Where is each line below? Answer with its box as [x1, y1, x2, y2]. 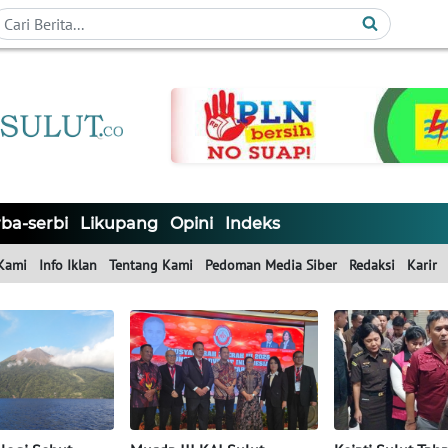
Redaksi [349, 256, 395, 275]
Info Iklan [39, 256, 97, 275]
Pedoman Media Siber [205, 256, 337, 275]
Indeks [225, 214, 280, 234]
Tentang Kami [109, 256, 193, 275]
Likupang [80, 214, 158, 234]
